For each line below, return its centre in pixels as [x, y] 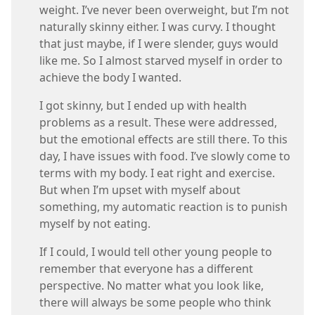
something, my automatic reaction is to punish [163, 207]
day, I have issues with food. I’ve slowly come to [165, 156]
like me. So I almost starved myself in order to [161, 61]
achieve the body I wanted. [110, 78]
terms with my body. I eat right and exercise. [157, 173]
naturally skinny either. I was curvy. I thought [157, 27]
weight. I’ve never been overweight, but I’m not [164, 10]
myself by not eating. [95, 224]
